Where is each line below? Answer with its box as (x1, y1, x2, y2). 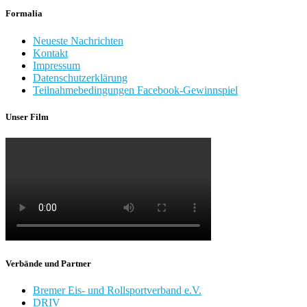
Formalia (5, 8, 42, 19)
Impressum (33, 59, 80, 71)
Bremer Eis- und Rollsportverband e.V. (33, 284, 201, 297)
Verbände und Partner (5, 258, 91, 269)
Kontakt (33, 47, 68, 59)
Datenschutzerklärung (33, 71, 127, 84)
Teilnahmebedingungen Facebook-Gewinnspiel (33, 84, 238, 96)
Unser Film (5, 111, 49, 122)
